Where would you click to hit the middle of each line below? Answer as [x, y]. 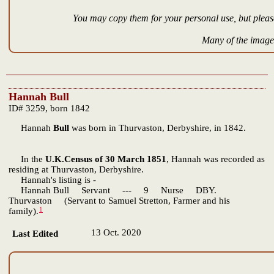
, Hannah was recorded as [216, 159]
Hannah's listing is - [52, 180]
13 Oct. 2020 [116, 233]
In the [27, 159]
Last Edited [35, 234]
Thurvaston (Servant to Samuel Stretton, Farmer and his [119, 200]
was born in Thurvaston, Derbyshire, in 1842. [157, 128]
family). [24, 211]
